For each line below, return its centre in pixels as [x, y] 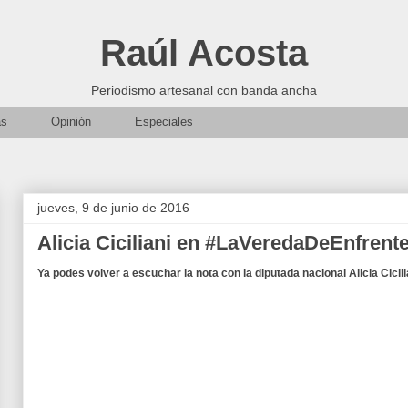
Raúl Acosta [204, 53]
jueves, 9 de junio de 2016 [113, 208]
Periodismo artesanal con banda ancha [204, 90]
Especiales [164, 122]
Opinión [71, 122]
